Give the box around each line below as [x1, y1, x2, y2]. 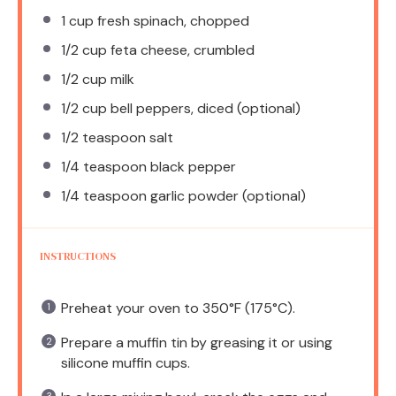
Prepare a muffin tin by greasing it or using [61, 332, 332, 352]
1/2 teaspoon [61, 127, 146, 147]
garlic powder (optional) [147, 186, 306, 205]
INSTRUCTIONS [40, 248, 116, 263]
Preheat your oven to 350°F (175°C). [61, 298, 295, 317]
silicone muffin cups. [61, 353, 190, 372]
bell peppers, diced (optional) [107, 98, 301, 118]
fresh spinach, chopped [94, 11, 249, 30]
